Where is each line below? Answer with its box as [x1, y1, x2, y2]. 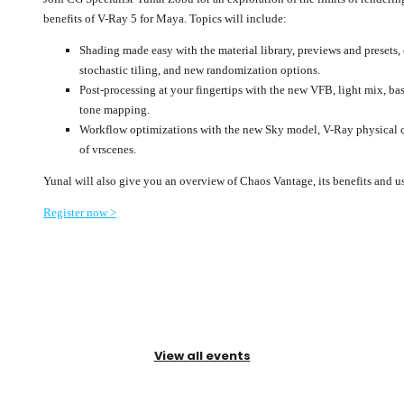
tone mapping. [79, 102, 150, 116]
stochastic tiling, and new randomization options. [79, 62, 320, 77]
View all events [153, 346, 251, 364]
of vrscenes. [79, 142, 136, 156]
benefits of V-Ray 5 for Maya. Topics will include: [43, 11, 287, 25]
